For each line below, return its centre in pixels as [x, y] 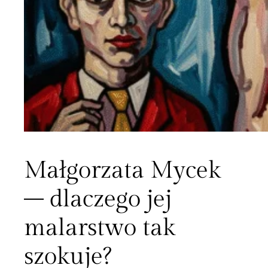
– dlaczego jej [98, 199]
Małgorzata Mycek [122, 170]
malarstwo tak [100, 228]
